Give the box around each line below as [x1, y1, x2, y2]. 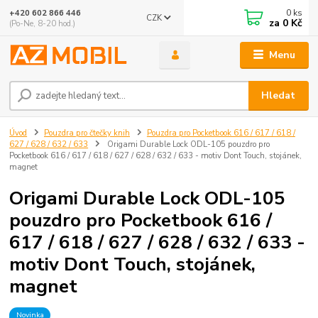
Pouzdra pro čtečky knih [44, 127, 130, 138]
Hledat [261, 88, 296, 102]
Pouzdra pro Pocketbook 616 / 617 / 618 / [146, 127, 295, 138]
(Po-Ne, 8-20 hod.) [9, 18, 76, 29]
